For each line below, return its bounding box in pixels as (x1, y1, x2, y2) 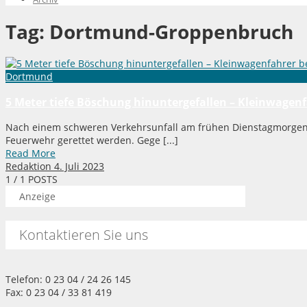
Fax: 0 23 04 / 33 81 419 (5, 286, 112, 299)
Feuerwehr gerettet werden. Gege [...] (5, 134, 178, 147)
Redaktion (5, 160, 51, 173)
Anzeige (19, 190, 56, 204)
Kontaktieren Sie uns (19, 225, 148, 245)
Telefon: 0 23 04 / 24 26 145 (5, 273, 131, 286)
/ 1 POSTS (11, 173, 58, 186)
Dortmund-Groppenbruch (49, 18, 293, 45)
